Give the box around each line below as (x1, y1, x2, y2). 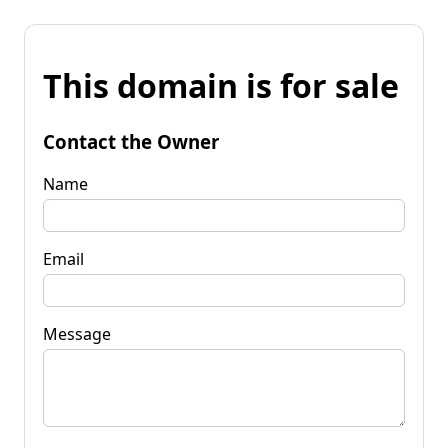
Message (43, 322, 111, 345)
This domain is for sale (43, 64, 399, 108)
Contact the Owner (43, 128, 219, 154)
